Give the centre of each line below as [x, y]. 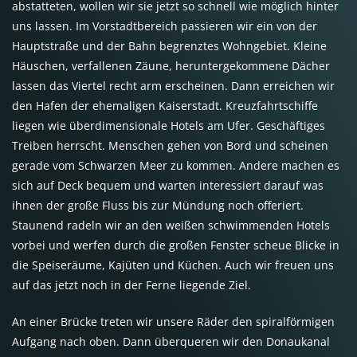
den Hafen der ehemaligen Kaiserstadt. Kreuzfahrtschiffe [165, 106]
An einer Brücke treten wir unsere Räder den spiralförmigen [173, 322]
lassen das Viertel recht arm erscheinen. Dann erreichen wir [173, 86]
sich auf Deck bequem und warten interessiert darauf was [168, 185]
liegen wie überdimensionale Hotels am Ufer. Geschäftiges [169, 126]
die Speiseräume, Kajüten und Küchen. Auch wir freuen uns [173, 265]
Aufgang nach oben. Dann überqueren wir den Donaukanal [171, 341]
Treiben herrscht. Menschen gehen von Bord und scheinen [170, 145]
